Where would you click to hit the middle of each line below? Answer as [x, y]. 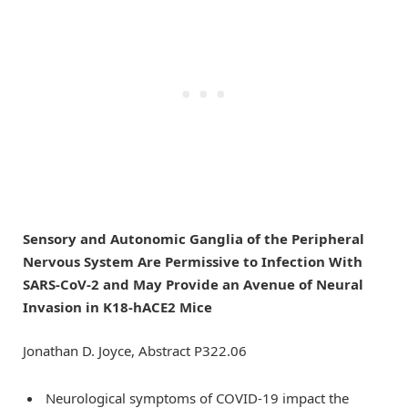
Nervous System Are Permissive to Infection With [193, 262]
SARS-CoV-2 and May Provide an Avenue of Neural [193, 285]
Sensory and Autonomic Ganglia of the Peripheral [194, 239]
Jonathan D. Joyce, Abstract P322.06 [135, 351]
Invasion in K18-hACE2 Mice [117, 307]
